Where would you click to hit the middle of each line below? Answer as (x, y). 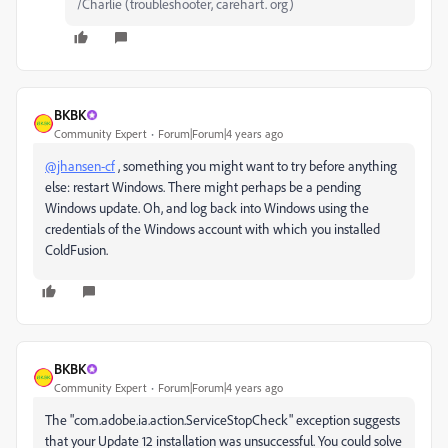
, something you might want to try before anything (256, 165)
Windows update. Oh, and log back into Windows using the (207, 207)
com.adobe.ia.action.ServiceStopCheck (181, 419)
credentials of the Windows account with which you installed (212, 228)
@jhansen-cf (80, 165)
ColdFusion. (76, 249)
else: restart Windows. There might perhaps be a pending (203, 186)
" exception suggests (344, 419)
